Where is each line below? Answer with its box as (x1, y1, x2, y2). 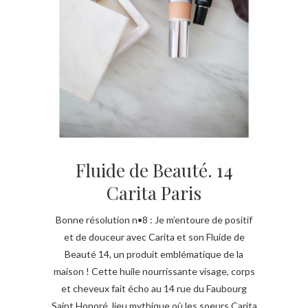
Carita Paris (107, 180, 201, 205)
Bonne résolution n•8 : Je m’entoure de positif (56, 213, 252, 225)
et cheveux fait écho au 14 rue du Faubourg (61, 282, 247, 294)
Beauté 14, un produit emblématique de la (65, 247, 243, 260)
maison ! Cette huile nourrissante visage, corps (53, 265, 255, 277)
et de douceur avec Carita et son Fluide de (63, 230, 245, 243)
